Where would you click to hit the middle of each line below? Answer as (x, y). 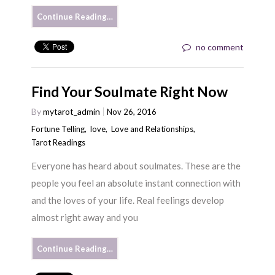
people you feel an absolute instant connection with (136, 183)
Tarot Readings (59, 142)
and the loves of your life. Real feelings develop (128, 200)
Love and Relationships (153, 129)
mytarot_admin (72, 111)
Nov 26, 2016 (132, 111)
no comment (219, 47)
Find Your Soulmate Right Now (130, 91)
